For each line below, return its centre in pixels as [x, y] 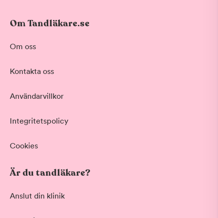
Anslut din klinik [37, 196]
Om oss [23, 46]
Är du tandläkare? [50, 173]
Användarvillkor [37, 96]
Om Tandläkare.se [50, 23]
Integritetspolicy [39, 121]
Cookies [24, 146]
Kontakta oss [32, 71]
